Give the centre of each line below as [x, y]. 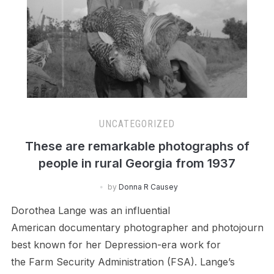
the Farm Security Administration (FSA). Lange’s [123, 261]
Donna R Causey [148, 187]
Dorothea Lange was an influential [90, 210]
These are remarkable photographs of [137, 146]
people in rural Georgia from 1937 [137, 163]
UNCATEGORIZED [137, 124]
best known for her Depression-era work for [116, 244]
